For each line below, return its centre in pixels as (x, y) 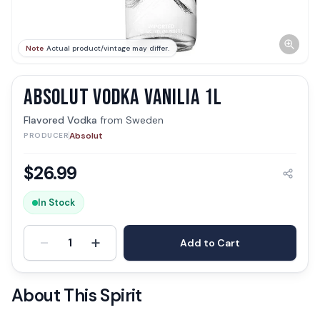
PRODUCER (46, 135)
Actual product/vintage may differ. (108, 48)
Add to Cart (210, 243)
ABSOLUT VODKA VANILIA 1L (123, 97)
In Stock (56, 202)
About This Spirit (77, 295)
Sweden (145, 120)
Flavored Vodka (60, 120)
